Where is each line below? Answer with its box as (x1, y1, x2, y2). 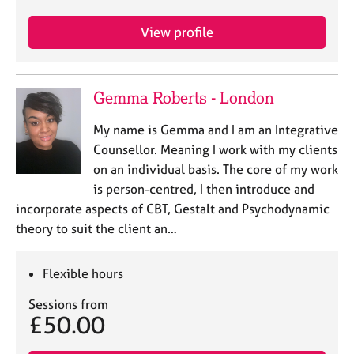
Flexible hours (43, 265, 124, 281)
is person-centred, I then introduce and (92, 181, 314, 197)
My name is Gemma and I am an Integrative (92, 122, 338, 137)
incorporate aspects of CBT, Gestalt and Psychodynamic (16, 201, 330, 217)
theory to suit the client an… (16, 220, 177, 236)
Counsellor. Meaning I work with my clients (92, 141, 337, 157)
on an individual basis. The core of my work (92, 161, 338, 177)
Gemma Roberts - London (92, 88, 274, 107)
